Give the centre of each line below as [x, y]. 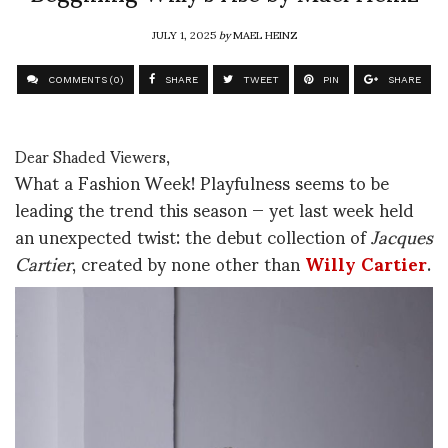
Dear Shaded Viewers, [92, 156]
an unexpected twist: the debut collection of [193, 236]
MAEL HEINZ [264, 34]
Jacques [402, 236]
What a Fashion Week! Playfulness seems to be [202, 182]
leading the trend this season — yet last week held [214, 209]
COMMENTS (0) [84, 80]
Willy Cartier [366, 263]
